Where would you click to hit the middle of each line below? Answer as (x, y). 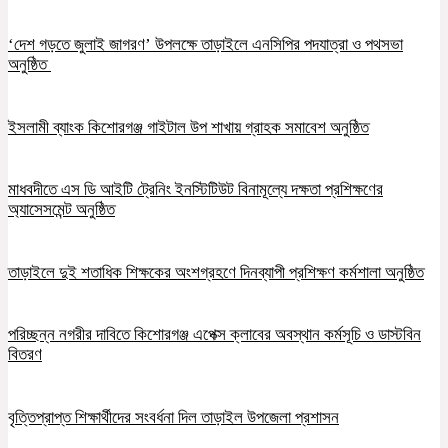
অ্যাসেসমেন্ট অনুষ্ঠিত (61, 210)
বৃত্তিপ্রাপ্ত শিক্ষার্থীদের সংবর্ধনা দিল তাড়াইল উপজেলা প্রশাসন (173, 417)
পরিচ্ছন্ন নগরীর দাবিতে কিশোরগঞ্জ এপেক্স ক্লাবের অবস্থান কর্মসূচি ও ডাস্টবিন (214, 335)
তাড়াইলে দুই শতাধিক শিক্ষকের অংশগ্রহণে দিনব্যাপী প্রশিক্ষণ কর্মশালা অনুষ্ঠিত (216, 272)
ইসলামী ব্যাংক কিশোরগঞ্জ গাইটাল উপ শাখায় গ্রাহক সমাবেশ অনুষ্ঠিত (188, 127)
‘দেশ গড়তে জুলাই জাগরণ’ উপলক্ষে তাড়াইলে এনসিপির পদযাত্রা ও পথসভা (205, 44)
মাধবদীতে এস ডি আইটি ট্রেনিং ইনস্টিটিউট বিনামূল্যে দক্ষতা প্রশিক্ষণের (195, 190)
